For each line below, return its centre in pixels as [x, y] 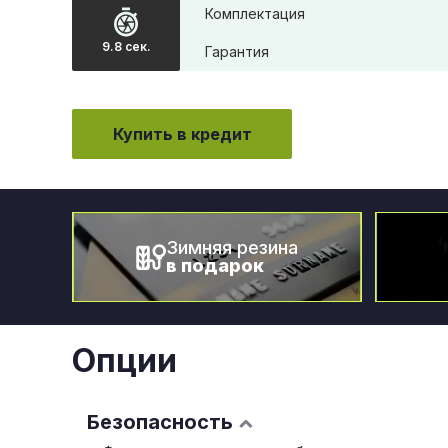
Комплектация [255, 13]
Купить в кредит [182, 134]
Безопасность [160, 422]
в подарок [215, 265]
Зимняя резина [232, 247]
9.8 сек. [126, 47]
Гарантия [237, 51]
